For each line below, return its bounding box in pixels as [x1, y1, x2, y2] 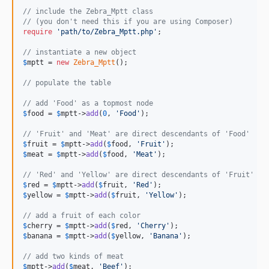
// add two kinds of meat [23, 252, 124, 261]
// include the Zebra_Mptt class [23, 7, 153, 16]
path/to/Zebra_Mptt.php [61, 27, 153, 36]
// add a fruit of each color [23, 211, 141, 220]
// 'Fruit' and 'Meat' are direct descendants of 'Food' [23, 129, 250, 138]
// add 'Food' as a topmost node [23, 98, 153, 107]
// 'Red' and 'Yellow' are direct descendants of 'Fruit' [23, 170, 254, 179]
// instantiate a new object [23, 47, 136, 56]
